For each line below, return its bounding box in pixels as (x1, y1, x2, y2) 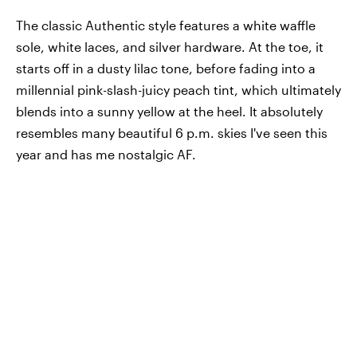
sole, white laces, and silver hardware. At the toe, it (16, 39, 324, 54)
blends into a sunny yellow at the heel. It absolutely (16, 104, 323, 119)
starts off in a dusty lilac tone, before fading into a (16, 61, 316, 76)
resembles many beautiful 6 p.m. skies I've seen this (16, 125, 328, 140)
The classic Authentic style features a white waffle (16, 18, 316, 33)
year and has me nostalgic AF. (16, 147, 196, 162)
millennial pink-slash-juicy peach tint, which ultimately (16, 82, 341, 97)
